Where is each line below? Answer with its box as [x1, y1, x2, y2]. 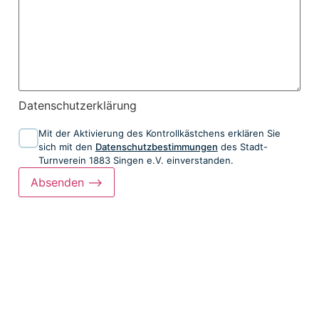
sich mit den [38, 141, 95, 153]
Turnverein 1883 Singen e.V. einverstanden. [38, 155, 234, 167]
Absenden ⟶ [30, 175, 103, 190]
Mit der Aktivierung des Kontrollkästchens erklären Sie [38, 127, 281, 140]
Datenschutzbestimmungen [95, 141, 218, 153]
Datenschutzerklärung [18, 98, 137, 113]
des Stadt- [217, 141, 268, 153]
